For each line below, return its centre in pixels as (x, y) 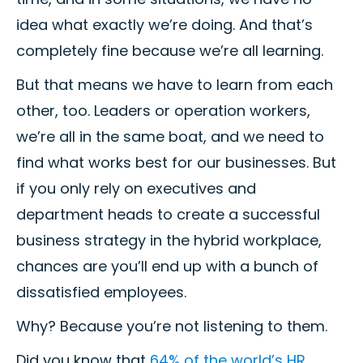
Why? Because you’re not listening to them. (172, 327)
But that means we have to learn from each (175, 85)
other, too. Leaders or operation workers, (163, 111)
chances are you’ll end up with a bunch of (167, 267)
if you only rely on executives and (136, 189)
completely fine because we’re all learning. (170, 51)
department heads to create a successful (168, 215)
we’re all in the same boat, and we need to (170, 137)
